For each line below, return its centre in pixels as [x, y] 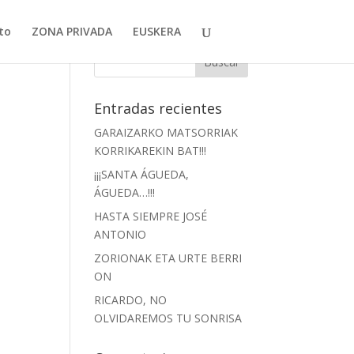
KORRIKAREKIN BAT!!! [151, 151]
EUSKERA [156, 31]
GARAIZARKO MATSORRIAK [166, 132]
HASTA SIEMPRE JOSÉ [151, 216]
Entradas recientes [158, 108]
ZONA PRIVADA [72, 31]
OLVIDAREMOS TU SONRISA [168, 318]
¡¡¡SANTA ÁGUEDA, [142, 174]
